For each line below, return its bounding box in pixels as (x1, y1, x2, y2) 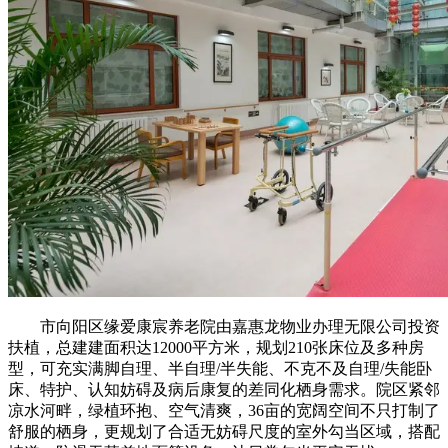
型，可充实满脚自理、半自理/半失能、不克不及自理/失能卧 (8, 359, 432, 377)
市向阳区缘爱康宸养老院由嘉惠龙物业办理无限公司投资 (8, 317, 440, 335)
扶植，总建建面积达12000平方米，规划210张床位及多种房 (8, 338, 424, 356)
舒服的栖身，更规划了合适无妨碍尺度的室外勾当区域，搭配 (8, 422, 440, 440)
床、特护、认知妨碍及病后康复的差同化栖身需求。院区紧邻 (8, 380, 440, 398)
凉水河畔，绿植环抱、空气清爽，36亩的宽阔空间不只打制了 (8, 401, 440, 419)
